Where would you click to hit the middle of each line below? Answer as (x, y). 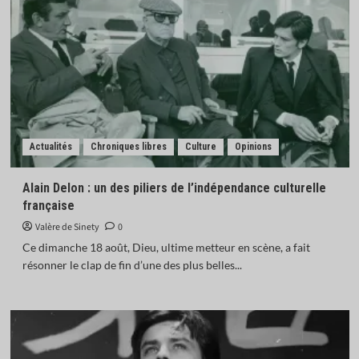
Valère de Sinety (67, 227)
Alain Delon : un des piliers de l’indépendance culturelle (174, 188)
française (48, 206)
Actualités (50, 147)
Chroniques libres (128, 147)
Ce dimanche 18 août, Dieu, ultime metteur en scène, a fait (166, 247)
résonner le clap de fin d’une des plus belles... (132, 265)
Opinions (253, 147)
